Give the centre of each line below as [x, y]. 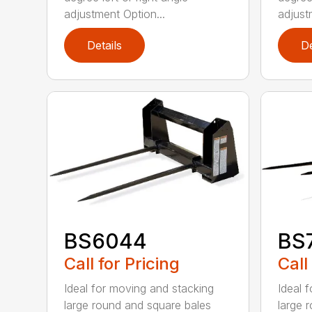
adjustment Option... [115, 14]
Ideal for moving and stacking [139, 289]
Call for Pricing [122, 264]
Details [105, 45]
